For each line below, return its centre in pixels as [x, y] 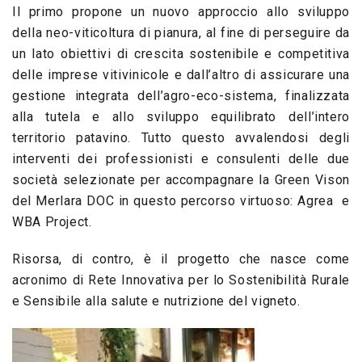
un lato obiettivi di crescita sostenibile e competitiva [181, 53]
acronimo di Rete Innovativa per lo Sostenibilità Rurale [181, 280]
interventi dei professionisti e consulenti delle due [181, 158]
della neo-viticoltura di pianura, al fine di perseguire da [181, 32]
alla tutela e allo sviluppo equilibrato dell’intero [181, 116]
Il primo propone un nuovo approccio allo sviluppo [181, 11]
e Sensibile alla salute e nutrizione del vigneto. [156, 301]
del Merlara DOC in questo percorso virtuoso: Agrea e [181, 200]
